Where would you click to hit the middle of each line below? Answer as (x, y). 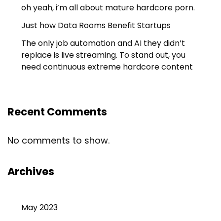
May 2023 (39, 208)
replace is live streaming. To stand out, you (103, 55)
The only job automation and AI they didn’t (103, 43)
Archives (31, 172)
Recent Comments (57, 112)
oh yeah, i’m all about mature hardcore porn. (108, 8)
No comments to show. (58, 141)
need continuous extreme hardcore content (107, 67)
